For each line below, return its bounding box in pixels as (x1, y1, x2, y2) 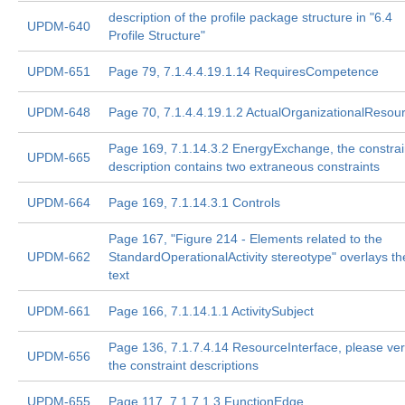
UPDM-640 (27, 19, 90, 33)
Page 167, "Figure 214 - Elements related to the (108, 231, 382, 246)
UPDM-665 (27, 150, 90, 165)
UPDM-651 (27, 64, 90, 79)
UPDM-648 (27, 105, 90, 119)
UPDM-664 (27, 195, 90, 210)
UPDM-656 (27, 349, 90, 363)
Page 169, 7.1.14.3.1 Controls (108, 195, 280, 210)
